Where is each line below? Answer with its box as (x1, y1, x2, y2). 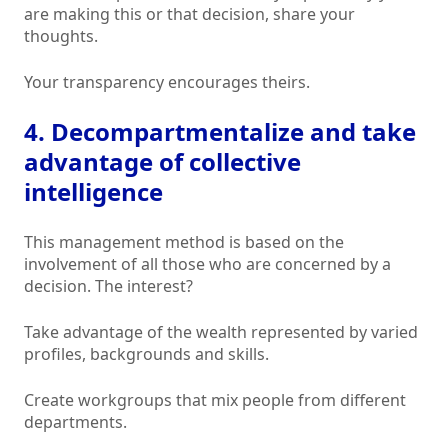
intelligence (24, 175, 163, 209)
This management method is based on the (24, 231, 344, 254)
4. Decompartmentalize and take (24, 115, 416, 149)
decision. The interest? (24, 275, 193, 298)
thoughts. (24, 25, 98, 48)
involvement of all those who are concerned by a (24, 253, 391, 276)
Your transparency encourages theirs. (24, 71, 310, 94)
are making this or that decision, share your (24, 3, 355, 26)
